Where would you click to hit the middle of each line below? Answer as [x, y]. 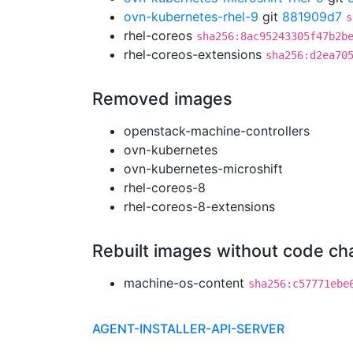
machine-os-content [186, 283]
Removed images [162, 98]
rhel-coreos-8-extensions [199, 206]
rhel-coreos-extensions [195, 54]
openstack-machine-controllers [217, 131]
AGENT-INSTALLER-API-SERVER [188, 329]
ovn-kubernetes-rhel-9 [191, 17]
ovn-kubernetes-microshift [203, 169]
